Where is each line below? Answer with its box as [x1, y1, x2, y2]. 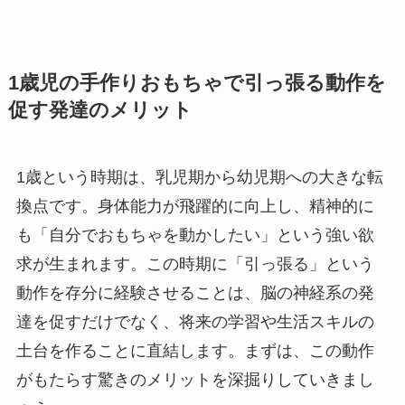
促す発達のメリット [7, 99, 193, 121]
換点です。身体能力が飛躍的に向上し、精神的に [15, 196, 374, 215]
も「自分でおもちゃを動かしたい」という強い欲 [15, 225, 374, 244]
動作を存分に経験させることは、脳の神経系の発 [15, 283, 374, 302]
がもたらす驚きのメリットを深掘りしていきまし [15, 370, 374, 389]
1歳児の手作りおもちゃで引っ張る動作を [7, 71, 386, 94]
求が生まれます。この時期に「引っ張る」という [15, 254, 374, 273]
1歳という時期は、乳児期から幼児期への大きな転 [15, 167, 383, 186]
